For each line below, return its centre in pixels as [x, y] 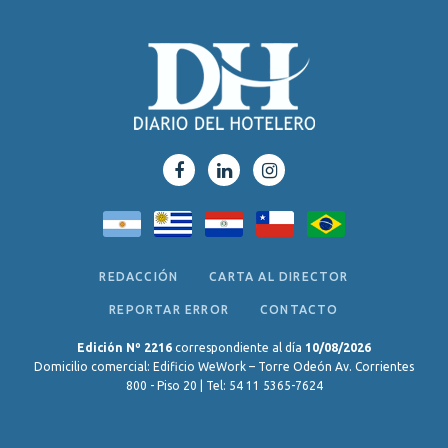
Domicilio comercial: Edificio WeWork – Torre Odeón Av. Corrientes [224, 367]
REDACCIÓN [139, 277]
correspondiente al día [240, 348]
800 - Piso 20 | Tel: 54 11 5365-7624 [224, 386]
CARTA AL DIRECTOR [279, 277]
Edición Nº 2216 [126, 348]
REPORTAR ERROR [169, 310]
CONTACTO [299, 310]
